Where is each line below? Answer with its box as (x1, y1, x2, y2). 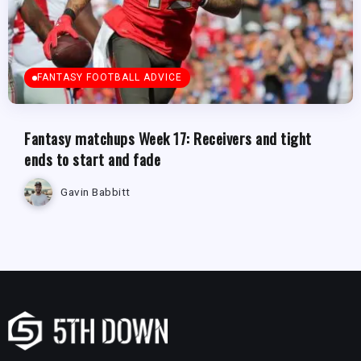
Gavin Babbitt (60, 185, 131, 199)
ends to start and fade (24, 147, 160, 171)
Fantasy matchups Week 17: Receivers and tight (24, 126, 312, 150)
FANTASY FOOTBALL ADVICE (37, 71, 182, 83)
